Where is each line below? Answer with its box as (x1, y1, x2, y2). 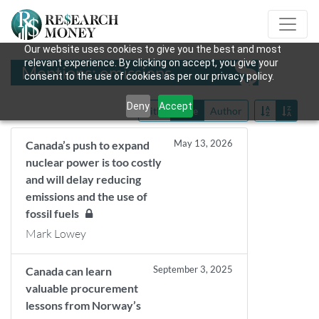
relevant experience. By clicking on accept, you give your (23, 57, 278, 68)
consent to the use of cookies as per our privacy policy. (23, 70, 274, 82)
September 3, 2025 (153, 263, 234, 275)
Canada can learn (26, 264, 112, 278)
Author (210, 105, 242, 117)
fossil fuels (26, 206, 85, 220)
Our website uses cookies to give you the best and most (23, 43, 281, 55)
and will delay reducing (26, 172, 141, 186)
